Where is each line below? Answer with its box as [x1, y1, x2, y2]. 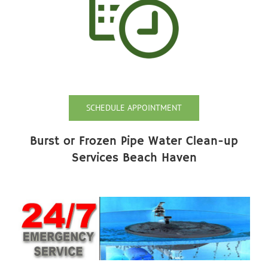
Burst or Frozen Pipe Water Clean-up [30, 134, 238, 150]
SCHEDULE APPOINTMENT [86, 102, 182, 114]
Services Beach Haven [71, 151, 197, 166]
